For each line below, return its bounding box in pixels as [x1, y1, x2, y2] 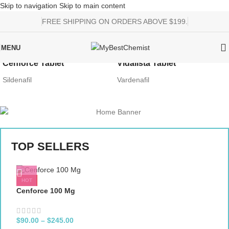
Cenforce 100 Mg [16, 187, 75, 195]
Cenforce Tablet [3, 59, 64, 67]
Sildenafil [3, 76, 32, 84]
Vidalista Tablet [117, 59, 176, 67]
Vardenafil [117, 76, 149, 84]
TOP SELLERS [11, 140, 89, 153]
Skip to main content [59, 2, 125, 10]
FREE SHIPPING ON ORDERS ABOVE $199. [41, 17, 188, 26]
